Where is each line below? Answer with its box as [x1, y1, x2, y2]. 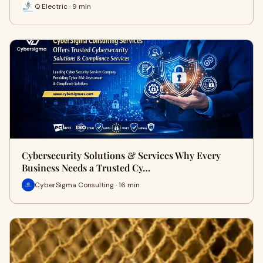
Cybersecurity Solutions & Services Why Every [22, 149, 221, 161]
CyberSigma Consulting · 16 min [35, 180, 140, 190]
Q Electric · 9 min [35, 1, 91, 11]
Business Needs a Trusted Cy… [22, 161, 150, 174]
